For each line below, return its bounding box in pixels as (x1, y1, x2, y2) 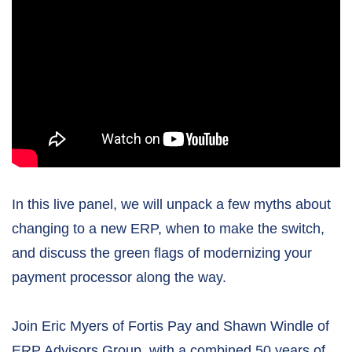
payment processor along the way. (12, 269, 226, 286)
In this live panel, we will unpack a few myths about (12, 196, 331, 213)
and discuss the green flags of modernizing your (12, 245, 312, 262)
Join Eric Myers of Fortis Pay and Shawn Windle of (12, 318, 329, 335)
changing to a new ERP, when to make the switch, (12, 221, 324, 237)
